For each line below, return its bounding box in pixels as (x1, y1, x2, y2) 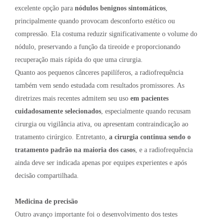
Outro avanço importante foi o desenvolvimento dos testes (15, 210, 177, 218)
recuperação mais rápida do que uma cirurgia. (15, 55, 143, 63)
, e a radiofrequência (135, 146, 193, 154)
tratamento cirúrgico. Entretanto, (15, 133, 109, 141)
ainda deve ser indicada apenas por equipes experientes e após (15, 159, 187, 166)
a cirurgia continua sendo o (109, 133, 191, 141)
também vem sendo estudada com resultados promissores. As (15, 81, 184, 89)
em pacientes (130, 94, 168, 102)
